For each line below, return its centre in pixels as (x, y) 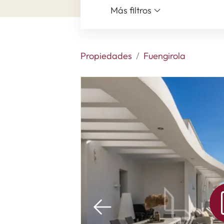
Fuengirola (164, 56)
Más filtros (132, 10)
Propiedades (106, 56)
